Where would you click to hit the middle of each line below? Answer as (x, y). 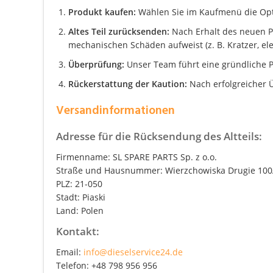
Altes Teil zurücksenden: (119, 31)
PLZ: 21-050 (79, 183)
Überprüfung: (96, 64)
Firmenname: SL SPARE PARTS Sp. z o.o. (136, 157)
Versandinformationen (115, 111)
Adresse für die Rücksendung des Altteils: (159, 136)
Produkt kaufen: (102, 12)
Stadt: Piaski (81, 197)
